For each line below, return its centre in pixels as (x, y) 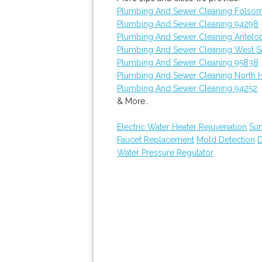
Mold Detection (226, 140)
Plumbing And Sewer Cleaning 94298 (188, 24)
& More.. (133, 101)
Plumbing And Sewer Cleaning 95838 (188, 63)
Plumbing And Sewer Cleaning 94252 (187, 88)
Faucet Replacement (156, 140)
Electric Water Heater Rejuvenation (182, 127)
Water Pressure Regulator (165, 153)
